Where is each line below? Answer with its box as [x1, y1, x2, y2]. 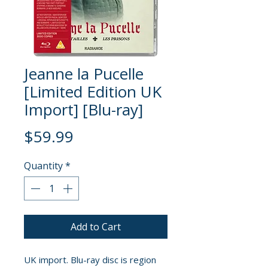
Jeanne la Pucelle [24, 63, 144, 85]
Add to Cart [71, 220, 121, 234]
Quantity [24, 159, 63, 173]
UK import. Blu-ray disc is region [24, 254, 156, 266]
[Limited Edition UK [24, 81, 162, 103]
